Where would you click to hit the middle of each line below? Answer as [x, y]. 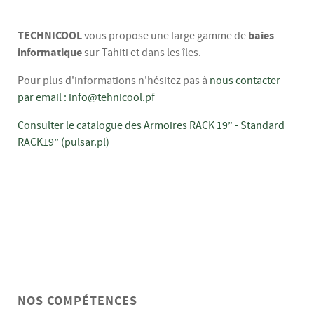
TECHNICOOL [50, 35]
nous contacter [245, 80]
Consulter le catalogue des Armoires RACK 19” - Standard [151, 125]
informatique [50, 52]
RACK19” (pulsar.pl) [63, 142]
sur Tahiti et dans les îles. [143, 52]
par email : [43, 97]
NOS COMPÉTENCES [77, 301]
